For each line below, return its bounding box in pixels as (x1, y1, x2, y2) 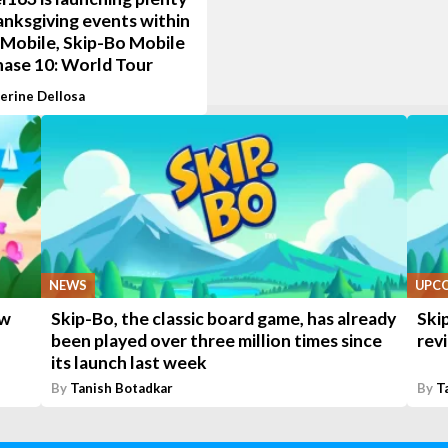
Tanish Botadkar (69, 380, 173, 397)
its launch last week (50, 352, 207, 374)
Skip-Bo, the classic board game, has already (50, 308, 396, 330)
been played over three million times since (50, 330, 382, 352)
